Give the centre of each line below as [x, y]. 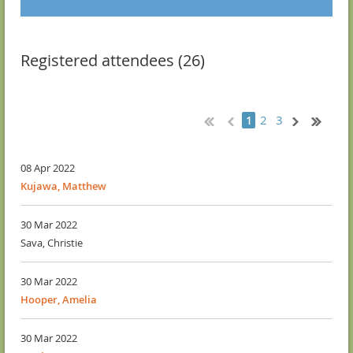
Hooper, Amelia [59, 300]
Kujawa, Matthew [63, 186]
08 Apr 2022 [48, 168]
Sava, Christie [52, 243]
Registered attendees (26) [113, 61]
